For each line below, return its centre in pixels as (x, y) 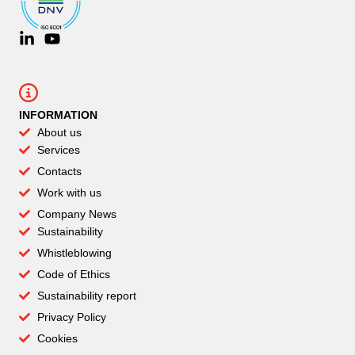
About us (59, 132)
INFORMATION (58, 115)
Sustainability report (86, 295)
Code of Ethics (73, 274)
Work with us (69, 192)
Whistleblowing (74, 252)
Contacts (59, 171)
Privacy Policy (71, 317)
